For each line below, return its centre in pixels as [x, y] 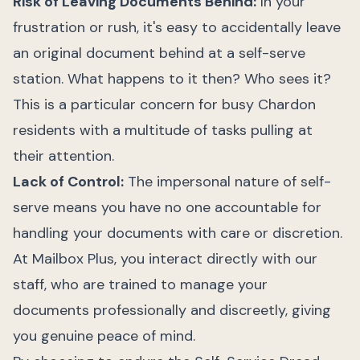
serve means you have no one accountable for [167, 207]
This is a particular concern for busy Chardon [164, 104]
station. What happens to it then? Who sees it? [172, 79]
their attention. [63, 156]
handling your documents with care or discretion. [178, 233]
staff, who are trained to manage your [140, 284]
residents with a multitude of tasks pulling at [163, 130]
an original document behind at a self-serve [159, 53]
